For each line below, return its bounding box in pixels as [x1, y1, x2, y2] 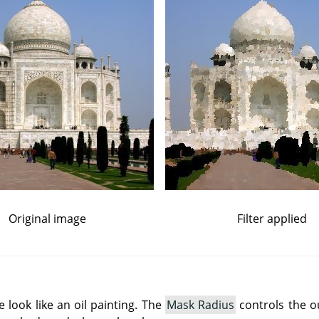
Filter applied [237, 211, 307, 227]
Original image [8, 211, 86, 227]
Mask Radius [166, 297, 235, 313]
